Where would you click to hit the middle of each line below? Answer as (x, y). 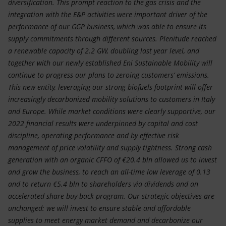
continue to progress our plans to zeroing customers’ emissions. (109, 75)
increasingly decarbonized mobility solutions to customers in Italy (111, 99)
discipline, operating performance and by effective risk (94, 135)
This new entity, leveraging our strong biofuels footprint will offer (110, 87)
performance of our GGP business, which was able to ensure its (107, 26)
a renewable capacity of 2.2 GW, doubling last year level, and (104, 51)
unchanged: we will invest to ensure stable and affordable (99, 208)
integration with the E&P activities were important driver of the (108, 14)
